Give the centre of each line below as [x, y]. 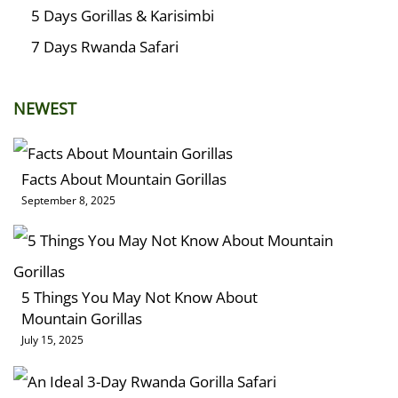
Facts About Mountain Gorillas [124, 179]
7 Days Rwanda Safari [105, 47]
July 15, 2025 [52, 340]
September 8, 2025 [68, 201]
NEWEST [45, 109]
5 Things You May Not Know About [139, 298]
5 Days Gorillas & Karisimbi [123, 16]
